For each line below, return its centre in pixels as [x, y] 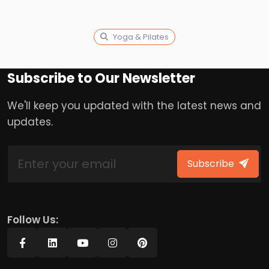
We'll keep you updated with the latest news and [134, 106]
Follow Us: [33, 220]
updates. [30, 122]
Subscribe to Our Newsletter [101, 78]
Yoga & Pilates [141, 37]
